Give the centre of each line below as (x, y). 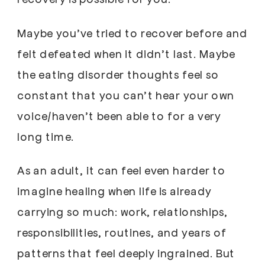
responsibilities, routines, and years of (122, 232)
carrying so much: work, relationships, (122, 211)
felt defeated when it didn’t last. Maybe (126, 53)
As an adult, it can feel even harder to (122, 170)
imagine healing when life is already (114, 191)
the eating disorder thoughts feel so (118, 74)
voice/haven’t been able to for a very (119, 115)
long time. (49, 136)
